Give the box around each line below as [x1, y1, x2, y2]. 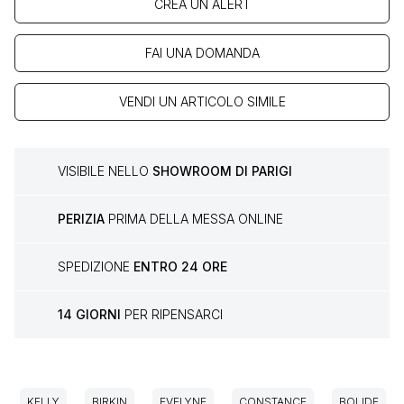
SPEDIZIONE [58, 259, 133, 275]
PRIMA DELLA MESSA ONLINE [105, 211, 283, 227]
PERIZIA [58, 211, 105, 227]
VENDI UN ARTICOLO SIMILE [118, 94, 286, 110]
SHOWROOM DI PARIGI [152, 163, 292, 179]
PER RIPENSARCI [121, 307, 223, 323]
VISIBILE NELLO [58, 163, 152, 179]
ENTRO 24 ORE [133, 259, 227, 275]
